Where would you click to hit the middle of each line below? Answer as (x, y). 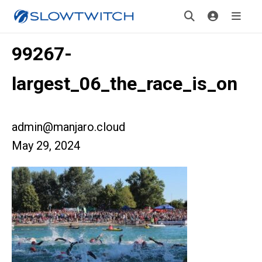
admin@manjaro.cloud (68, 127)
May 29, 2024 (46, 146)
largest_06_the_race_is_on (125, 84)
